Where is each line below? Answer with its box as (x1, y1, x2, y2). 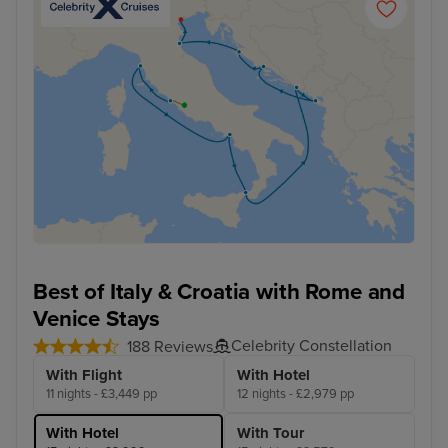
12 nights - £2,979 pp (237, 386, 354, 403)
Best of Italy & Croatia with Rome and (33, 278, 406, 306)
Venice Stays (33, 305, 161, 333)
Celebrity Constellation (231, 336, 392, 357)
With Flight (46, 366, 122, 385)
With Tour (237, 424, 304, 443)
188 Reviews (127, 337, 213, 358)
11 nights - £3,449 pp (46, 386, 157, 403)
